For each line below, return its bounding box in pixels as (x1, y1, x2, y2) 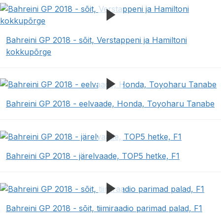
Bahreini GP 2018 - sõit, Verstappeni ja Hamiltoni (6, 35, 187, 45)
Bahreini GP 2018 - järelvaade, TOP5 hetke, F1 (6, 150, 180, 161)
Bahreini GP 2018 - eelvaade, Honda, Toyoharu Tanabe (6, 99, 215, 109)
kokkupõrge (6, 46, 51, 57)
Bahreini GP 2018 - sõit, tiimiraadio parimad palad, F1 (6, 203, 202, 213)
